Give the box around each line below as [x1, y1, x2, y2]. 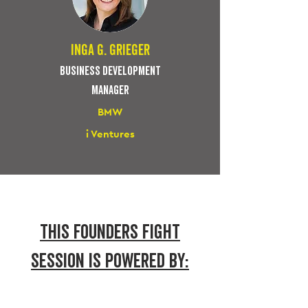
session [31, 249, 85, 274]
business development [59, 64, 161, 79]
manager [91, 83, 129, 98]
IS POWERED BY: [89, 249, 189, 274]
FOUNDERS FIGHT [74, 220, 180, 245]
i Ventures [85, 127, 135, 140]
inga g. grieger [70, 41, 150, 60]
